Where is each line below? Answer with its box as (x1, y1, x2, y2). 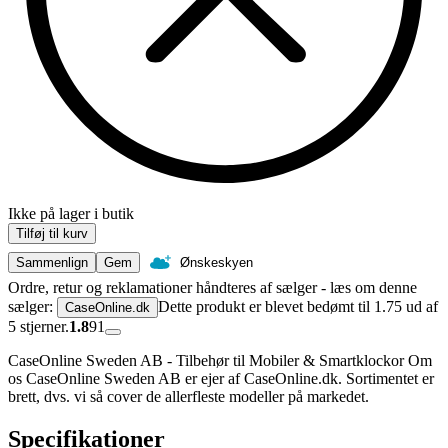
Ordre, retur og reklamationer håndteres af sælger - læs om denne (8, 279, 417, 297)
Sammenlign (16, 255, 88, 271)
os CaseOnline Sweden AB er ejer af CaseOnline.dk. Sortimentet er (8, 370, 434, 388)
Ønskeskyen (180, 255, 253, 271)
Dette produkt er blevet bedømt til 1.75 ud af (158, 298, 438, 316)
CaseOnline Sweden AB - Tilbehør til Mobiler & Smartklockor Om (8, 352, 432, 370)
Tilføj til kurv (16, 226, 88, 242)
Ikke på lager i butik (8, 205, 134, 223)
